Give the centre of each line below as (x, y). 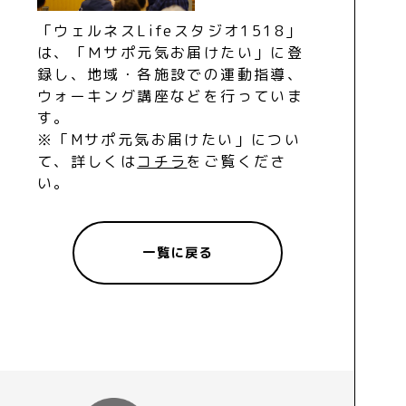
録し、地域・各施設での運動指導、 (170, 74)
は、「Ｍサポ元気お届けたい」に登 (170, 52)
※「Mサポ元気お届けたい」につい (169, 139)
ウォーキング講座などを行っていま (170, 96)
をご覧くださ (237, 161)
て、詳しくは (87, 161)
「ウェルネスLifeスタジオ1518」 (169, 30)
